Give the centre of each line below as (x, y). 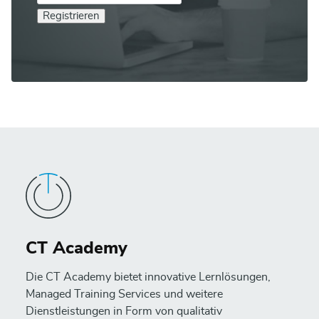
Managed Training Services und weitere (124, 294)
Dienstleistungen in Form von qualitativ (124, 311)
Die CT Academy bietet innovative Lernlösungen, (148, 277)
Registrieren (71, 16)
